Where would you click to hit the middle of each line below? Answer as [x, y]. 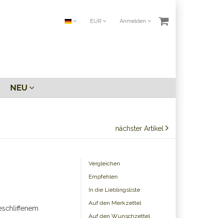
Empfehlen [103, 177]
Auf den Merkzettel [115, 203]
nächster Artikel [140, 128]
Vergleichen [104, 163]
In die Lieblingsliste [114, 190]
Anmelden [134, 21]
